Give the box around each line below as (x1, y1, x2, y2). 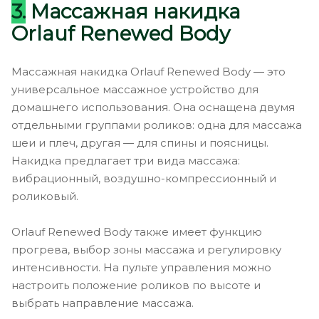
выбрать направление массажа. (11, 296, 194, 310)
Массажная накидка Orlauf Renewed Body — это (11, 64, 286, 78)
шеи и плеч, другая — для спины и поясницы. (11, 135, 268, 150)
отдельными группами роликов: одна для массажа (11, 117, 302, 132)
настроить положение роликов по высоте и (11, 278, 261, 292)
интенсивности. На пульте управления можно (11, 260, 271, 274)
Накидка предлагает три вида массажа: (11, 153, 240, 167)
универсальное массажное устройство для (11, 82, 258, 96)
